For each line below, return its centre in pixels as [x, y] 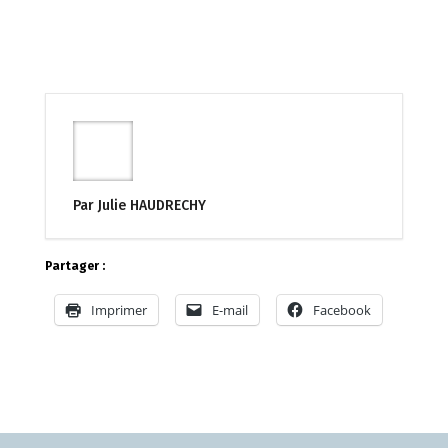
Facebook [341, 310]
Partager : [74, 266]
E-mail [229, 310]
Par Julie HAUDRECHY [139, 205]
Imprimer [118, 310]
